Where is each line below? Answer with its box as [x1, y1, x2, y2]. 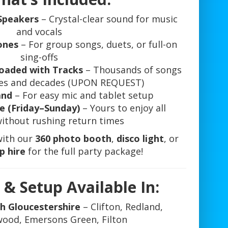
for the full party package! [25, 145, 144, 158]
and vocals [16, 25, 62, 38]
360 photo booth [35, 132, 112, 145]
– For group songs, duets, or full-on [18, 38, 178, 51]
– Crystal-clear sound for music [39, 13, 178, 25]
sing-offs [20, 51, 58, 64]
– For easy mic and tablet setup [12, 89, 154, 102]
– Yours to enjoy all [79, 102, 166, 115]
